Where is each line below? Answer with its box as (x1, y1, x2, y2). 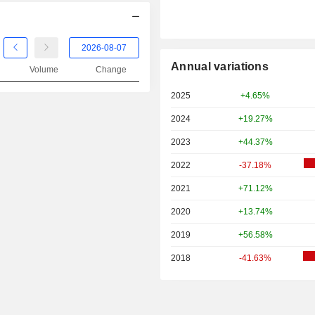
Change (95, 65, 127, 75)
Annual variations (171, 60, 269, 73)
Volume (30, 65, 58, 75)
